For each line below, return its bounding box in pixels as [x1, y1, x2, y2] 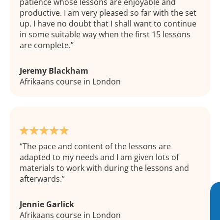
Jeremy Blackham [20, 65, 88, 77]
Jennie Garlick [20, 199, 74, 210]
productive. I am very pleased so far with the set [20, 7, 196, 19]
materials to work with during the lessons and [20, 163, 189, 174]
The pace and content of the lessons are [23, 141, 171, 152]
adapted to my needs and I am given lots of [20, 152, 179, 163]
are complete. [20, 40, 71, 51]
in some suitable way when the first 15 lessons [20, 29, 191, 40]
